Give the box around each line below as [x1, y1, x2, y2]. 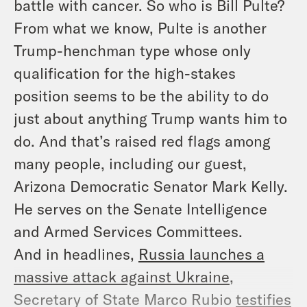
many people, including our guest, [14, 153, 247, 172]
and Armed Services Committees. [14, 221, 243, 240]
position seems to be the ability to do [14, 86, 269, 104]
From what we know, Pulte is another [14, 18, 267, 36]
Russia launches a [138, 244, 265, 262]
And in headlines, [14, 244, 138, 262]
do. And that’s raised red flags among [14, 131, 271, 149]
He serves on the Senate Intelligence [14, 199, 267, 217]
